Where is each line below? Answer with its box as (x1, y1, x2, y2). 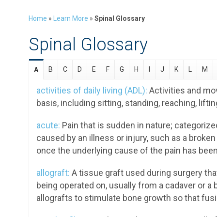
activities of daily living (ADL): (36, 85, 147, 95)
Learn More (53, 15, 88, 22)
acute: (36, 120, 60, 130)
